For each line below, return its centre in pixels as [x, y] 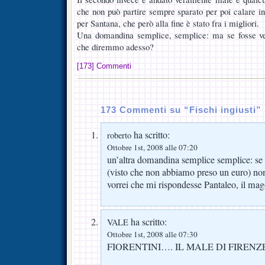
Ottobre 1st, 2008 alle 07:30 [152, 234]
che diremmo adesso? [115, 47]
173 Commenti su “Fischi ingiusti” [181, 110]
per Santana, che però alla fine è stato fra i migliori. [168, 23]
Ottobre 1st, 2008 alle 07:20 [152, 147]
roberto [119, 135]
